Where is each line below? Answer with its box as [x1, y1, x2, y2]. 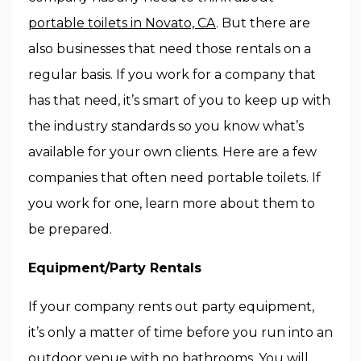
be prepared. [28, 222, 112, 238]
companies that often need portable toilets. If [28, 170, 321, 186]
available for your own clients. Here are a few [28, 144, 317, 160]
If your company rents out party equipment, [28, 299, 314, 315]
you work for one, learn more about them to [28, 196, 315, 212]
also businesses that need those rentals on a [28, 41, 311, 57]
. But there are [216, 15, 310, 31]
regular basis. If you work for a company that [28, 67, 316, 83]
